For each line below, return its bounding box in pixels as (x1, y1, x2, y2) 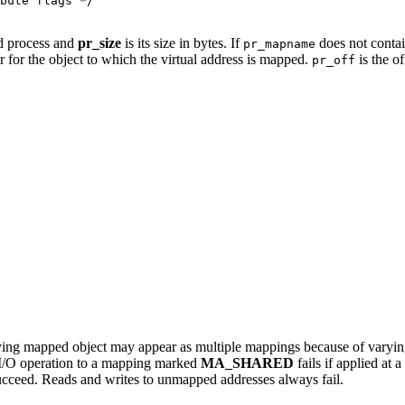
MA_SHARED (201, 355, 294, 372)
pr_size (78, 35, 121, 52)
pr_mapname (243, 37, 316, 52)
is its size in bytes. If (121, 35, 243, 52)
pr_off (312, 53, 355, 68)
